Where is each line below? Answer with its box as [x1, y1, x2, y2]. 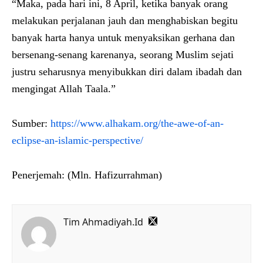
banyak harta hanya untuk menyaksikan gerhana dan [12, 31, 235, 43]
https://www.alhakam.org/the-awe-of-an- [50, 117, 224, 129]
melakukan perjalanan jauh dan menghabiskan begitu [12, 14, 238, 26]
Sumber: [12, 117, 50, 129]
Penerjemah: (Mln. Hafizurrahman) [12, 168, 162, 181]
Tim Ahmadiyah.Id [63, 215, 143, 228]
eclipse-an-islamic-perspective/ [12, 134, 143, 146]
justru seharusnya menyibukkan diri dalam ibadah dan [12, 65, 242, 77]
